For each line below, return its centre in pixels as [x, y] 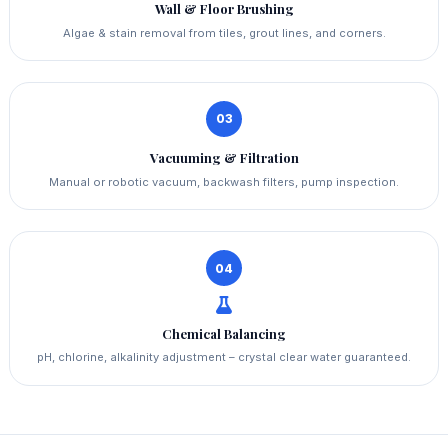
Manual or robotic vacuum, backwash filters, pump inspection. [224, 181]
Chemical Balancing [224, 333]
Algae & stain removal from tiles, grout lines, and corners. [224, 32]
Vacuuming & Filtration [224, 158]
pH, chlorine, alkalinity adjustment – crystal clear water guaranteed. [224, 357]
